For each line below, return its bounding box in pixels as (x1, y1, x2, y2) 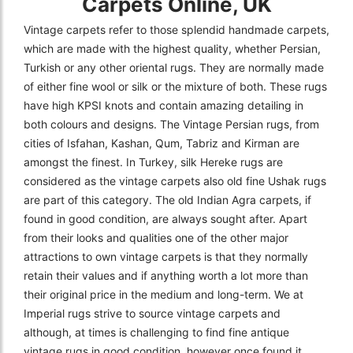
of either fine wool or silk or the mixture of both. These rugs (24, 79, 327, 93)
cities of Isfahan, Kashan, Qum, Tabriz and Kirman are (24, 136, 299, 150)
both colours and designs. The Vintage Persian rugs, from (24, 117, 319, 131)
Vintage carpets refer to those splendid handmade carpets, (24, 22, 329, 36)
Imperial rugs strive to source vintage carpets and (24, 306, 281, 320)
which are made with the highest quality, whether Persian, (24, 41, 321, 55)
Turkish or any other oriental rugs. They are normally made (24, 60, 324, 74)
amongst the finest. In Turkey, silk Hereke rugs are (24, 154, 283, 169)
